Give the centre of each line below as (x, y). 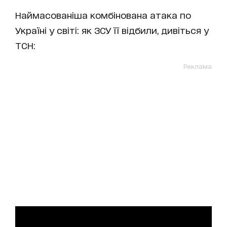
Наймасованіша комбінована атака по (103, 14)
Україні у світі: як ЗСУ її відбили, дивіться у (112, 30)
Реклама (198, 66)
